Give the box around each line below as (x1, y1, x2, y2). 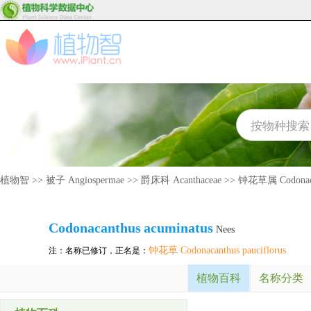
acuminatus (144, 220, 213, 235)
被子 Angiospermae (46, 175, 124, 185)
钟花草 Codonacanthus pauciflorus (149, 245, 286, 255)
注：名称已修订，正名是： (49, 246, 149, 255)
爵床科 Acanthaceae (141, 175, 221, 185)
